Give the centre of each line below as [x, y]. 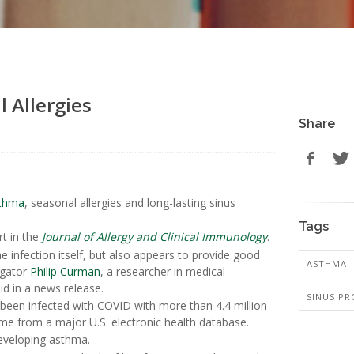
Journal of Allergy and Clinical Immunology [154, 237]
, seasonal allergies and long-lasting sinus [130, 202]
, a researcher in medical [163, 271]
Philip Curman [65, 271]
